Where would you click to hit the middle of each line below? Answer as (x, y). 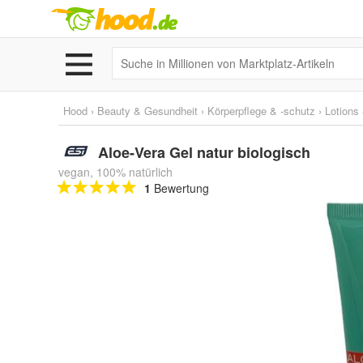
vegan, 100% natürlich (115, 172)
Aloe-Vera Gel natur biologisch (204, 152)
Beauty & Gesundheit (147, 111)
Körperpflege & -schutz (261, 111)
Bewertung (180, 188)
